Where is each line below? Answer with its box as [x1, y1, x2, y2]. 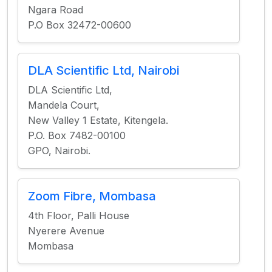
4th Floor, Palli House [28, 209, 129, 222]
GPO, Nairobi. [28, 144, 90, 157]
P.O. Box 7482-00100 [28, 129, 126, 141]
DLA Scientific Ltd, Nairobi [28, 63, 179, 78]
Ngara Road [28, 4, 83, 16]
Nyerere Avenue [28, 225, 104, 237]
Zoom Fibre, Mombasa [28, 189, 156, 203]
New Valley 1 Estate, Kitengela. [28, 114, 168, 126]
